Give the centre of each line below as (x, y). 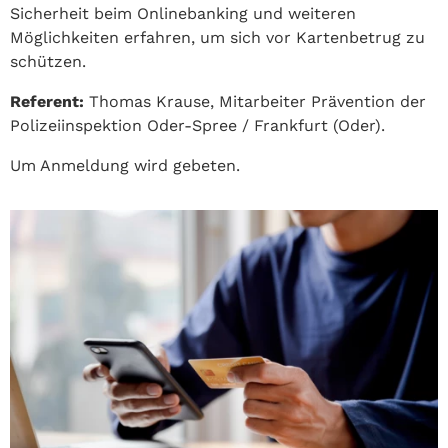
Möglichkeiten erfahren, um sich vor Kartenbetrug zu (217, 38)
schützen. (48, 62)
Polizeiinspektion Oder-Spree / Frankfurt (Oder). (197, 126)
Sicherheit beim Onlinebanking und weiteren (183, 14)
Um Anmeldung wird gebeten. (125, 166)
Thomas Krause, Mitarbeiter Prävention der (255, 102)
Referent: (47, 102)
